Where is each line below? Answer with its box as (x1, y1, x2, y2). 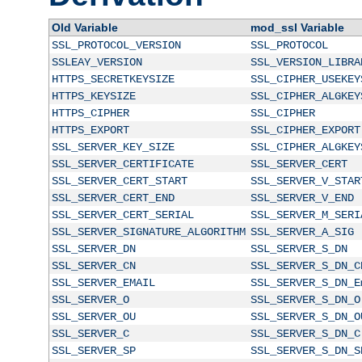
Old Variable (51, 20, 118, 34)
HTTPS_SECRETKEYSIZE (51, 72, 175, 86)
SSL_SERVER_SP (51, 343, 136, 357)
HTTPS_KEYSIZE (51, 89, 136, 103)
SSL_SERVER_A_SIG (250, 225, 354, 238)
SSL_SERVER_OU (51, 309, 136, 323)
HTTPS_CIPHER (51, 106, 129, 120)
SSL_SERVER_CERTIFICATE (51, 157, 194, 170)
